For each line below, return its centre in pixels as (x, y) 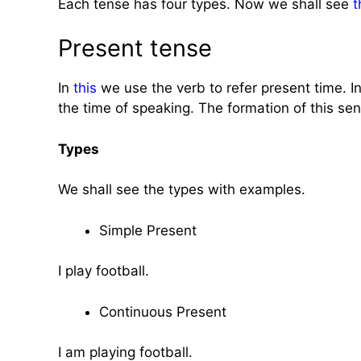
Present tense (135, 48)
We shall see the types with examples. (182, 189)
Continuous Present (163, 311)
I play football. (104, 271)
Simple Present (148, 230)
